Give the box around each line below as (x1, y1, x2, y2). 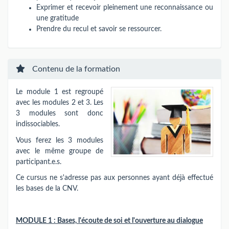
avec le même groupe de (16, 147, 103, 155)
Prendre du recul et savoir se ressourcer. (36, 25, 162, 33)
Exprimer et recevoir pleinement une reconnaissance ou (36, 4, 213, 11)
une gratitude (36, 14, 79, 22)
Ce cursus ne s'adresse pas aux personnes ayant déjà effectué (16, 174, 213, 181)
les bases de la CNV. (16, 185, 78, 192)
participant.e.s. (16, 158, 61, 166)
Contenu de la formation (30, 65, 120, 73)
